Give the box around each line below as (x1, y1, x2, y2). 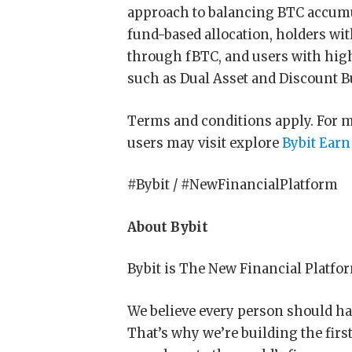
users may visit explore (127, 134, 283, 152)
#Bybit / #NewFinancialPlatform (127, 177, 345, 194)
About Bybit (127, 218, 209, 236)
